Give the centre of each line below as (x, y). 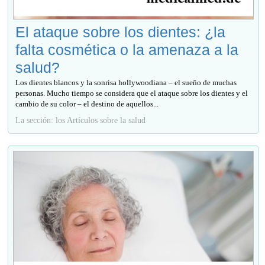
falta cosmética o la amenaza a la (127, 49)
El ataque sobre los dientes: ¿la (121, 32)
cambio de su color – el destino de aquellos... (87, 104)
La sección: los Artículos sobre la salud (81, 120)
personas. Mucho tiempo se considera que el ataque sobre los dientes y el (132, 93)
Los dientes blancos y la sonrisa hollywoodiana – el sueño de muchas (126, 82)
